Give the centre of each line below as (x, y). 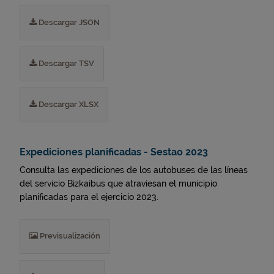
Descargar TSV (65, 63)
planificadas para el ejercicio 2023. (89, 197)
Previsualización (69, 236)
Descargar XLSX (68, 104)
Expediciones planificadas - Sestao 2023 (114, 152)
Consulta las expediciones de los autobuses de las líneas (134, 170)
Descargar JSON (68, 22)
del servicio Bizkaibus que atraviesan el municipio (118, 183)
